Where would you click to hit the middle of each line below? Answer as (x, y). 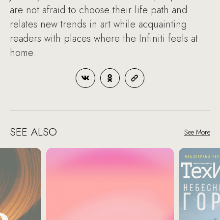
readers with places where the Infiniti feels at (104, 39)
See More (197, 132)
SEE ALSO (33, 132)
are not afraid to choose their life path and (98, 10)
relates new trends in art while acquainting (98, 24)
